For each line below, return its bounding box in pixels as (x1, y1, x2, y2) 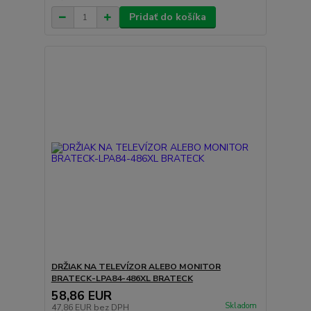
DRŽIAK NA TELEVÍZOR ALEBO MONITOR (51, 260, 221, 272)
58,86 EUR (51, 287, 112, 304)
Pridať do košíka (128, 10, 206, 24)
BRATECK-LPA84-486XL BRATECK (51, 272, 193, 284)
